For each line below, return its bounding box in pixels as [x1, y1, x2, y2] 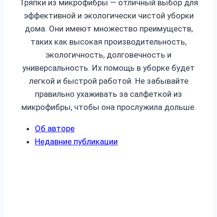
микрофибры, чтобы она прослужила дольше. [21, 102, 196, 112]
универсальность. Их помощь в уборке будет [22, 62, 195, 73]
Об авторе [35, 123, 75, 133]
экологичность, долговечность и [46, 49, 171, 60]
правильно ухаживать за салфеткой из [35, 89, 182, 99]
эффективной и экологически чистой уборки [23, 10, 194, 20]
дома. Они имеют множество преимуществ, [24, 23, 193, 33]
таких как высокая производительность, [31, 36, 186, 46]
